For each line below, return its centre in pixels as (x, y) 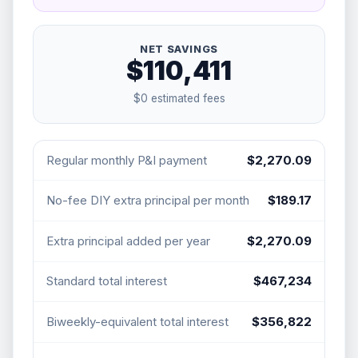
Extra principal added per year (128, 241)
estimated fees (186, 98)
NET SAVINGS (179, 50)
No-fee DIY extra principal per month (148, 201)
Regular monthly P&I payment (127, 160)
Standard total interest (107, 281)
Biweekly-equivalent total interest (137, 321)
